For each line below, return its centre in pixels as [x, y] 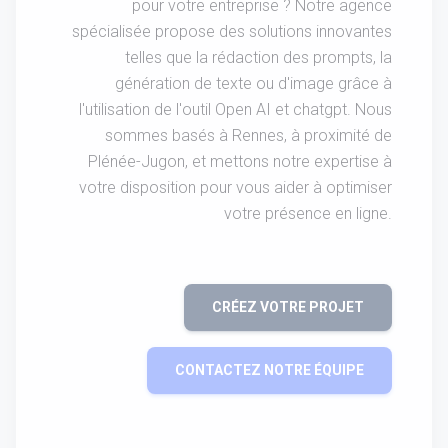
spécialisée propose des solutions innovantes [232, 32]
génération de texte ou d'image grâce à [253, 84]
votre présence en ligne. [308, 214]
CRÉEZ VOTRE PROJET [288, 307]
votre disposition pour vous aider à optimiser [235, 188]
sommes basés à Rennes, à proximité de [248, 136]
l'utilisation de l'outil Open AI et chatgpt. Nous [235, 110]
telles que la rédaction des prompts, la [258, 58]
